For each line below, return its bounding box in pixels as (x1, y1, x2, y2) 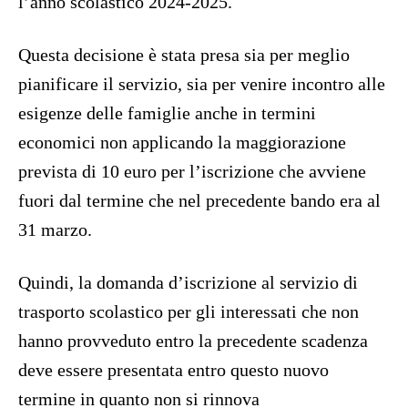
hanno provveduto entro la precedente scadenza (18, 331, 368, 352)
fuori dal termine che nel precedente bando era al (18, 190, 381, 211)
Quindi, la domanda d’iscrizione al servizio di (18, 272, 358, 293)
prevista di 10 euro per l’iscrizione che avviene (18, 161, 366, 182)
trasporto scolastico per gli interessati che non (18, 301, 359, 322)
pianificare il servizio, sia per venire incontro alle (18, 74, 385, 95)
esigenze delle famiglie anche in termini (18, 103, 316, 124)
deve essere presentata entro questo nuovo (18, 360, 329, 381)
